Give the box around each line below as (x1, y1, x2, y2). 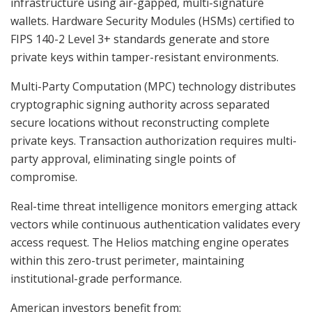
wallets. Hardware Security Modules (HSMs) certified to (10, 13, 295, 29)
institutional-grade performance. (10, 270, 182, 286)
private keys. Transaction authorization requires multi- (10, 132, 297, 148)
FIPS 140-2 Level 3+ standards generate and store (10, 31, 270, 47)
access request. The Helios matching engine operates (10, 234, 289, 250)
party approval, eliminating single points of (10, 150, 236, 166)
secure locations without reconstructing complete (10, 114, 270, 130)
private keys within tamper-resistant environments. (10, 49, 279, 65)
